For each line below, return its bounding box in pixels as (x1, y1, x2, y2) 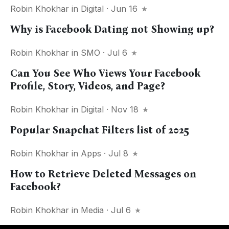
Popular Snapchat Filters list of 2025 (10, 124, 189, 136)
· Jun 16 (104, 4, 140, 14)
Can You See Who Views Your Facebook (10, 67, 200, 79)
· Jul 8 (101, 148, 131, 158)
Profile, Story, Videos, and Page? (10, 80, 165, 92)
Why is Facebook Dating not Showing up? (10, 23, 214, 35)
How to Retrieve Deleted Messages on (10, 168, 196, 180)
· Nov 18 (104, 104, 141, 114)
